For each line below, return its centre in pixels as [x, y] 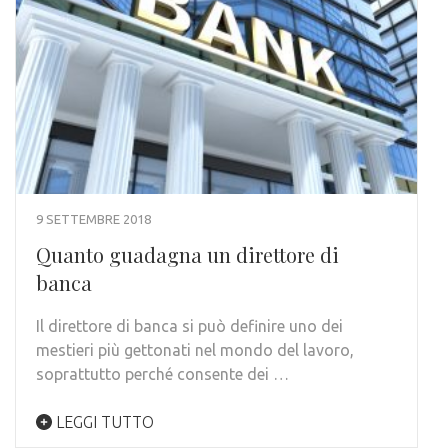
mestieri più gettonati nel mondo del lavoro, [195, 350]
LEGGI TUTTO [103, 422]
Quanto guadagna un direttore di [187, 255]
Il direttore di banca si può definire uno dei [189, 326]
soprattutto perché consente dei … [162, 374]
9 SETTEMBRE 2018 [93, 219]
